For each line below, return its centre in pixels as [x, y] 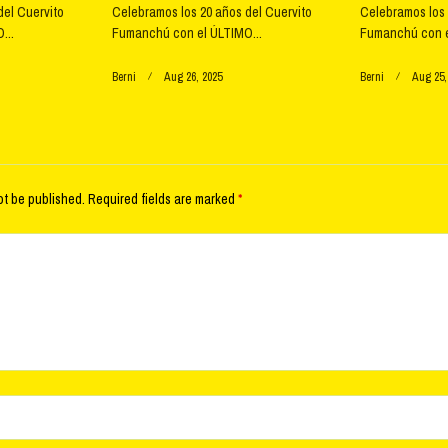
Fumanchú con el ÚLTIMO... [186, 32]
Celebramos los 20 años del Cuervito [211, 11]
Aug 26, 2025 [192, 76]
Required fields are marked [163, 198]
